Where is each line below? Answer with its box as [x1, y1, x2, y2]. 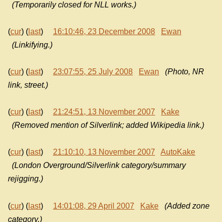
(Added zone [165, 201, 210, 210]
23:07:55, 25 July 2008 [53, 67, 133, 76]
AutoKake [161, 148, 195, 157]
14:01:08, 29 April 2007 [53, 201, 134, 210]
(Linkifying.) [12, 40, 53, 49]
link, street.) [8, 80, 48, 89]
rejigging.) [8, 174, 43, 183]
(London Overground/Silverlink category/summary [12, 161, 186, 170]
